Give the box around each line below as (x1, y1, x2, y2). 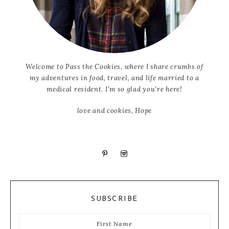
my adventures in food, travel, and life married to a (30, 74, 199, 83)
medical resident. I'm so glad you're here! (47, 85, 182, 94)
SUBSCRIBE (91, 195, 138, 203)
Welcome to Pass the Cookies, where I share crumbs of (26, 62, 203, 72)
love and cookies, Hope (77, 106, 152, 116)
